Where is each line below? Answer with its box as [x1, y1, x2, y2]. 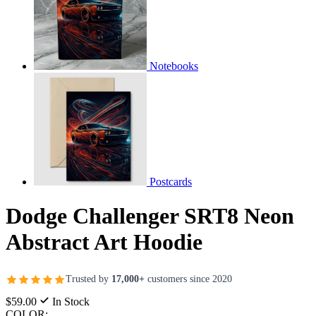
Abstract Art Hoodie [6, 229, 202, 255]
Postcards [150, 175, 192, 188]
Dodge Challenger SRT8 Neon [6, 203, 294, 229]
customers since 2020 [145, 274, 232, 285]
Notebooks [150, 59, 198, 72]
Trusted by [66, 274, 111, 285]
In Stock [49, 295, 90, 308]
